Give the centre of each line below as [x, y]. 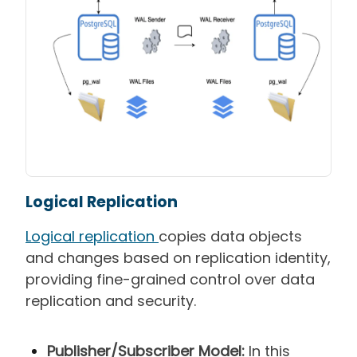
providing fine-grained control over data [170, 279]
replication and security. [111, 300]
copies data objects [230, 236]
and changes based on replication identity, [178, 257]
